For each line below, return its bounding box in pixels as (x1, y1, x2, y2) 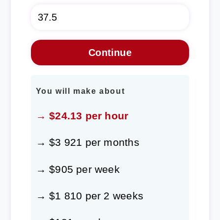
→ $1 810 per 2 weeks (35, 190, 143, 201)
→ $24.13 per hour (35, 110, 129, 122)
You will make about (35, 87, 125, 96)
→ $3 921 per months (35, 137, 139, 148)
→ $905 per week (35, 163, 120, 175)
